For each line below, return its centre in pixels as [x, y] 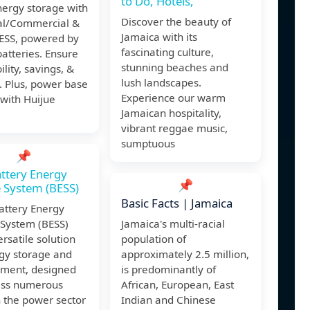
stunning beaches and [175, 67]
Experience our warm [173, 98]
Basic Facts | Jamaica [177, 203]
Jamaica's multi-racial [173, 224]
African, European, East [177, 285]
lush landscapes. [161, 83]
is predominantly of [168, 270]
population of [154, 239]
